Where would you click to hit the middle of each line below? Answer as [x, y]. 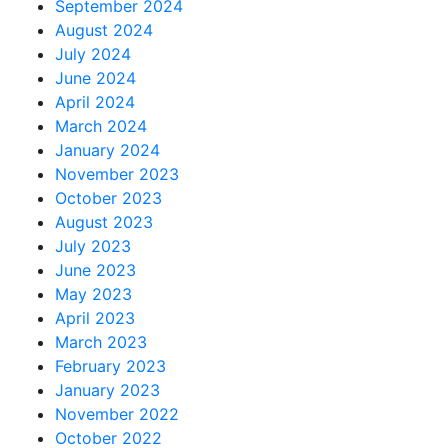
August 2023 [104, 222]
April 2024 [95, 102]
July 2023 [93, 246]
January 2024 [107, 150]
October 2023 [108, 198]
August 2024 [104, 30]
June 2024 [95, 78]
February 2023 [110, 366]
